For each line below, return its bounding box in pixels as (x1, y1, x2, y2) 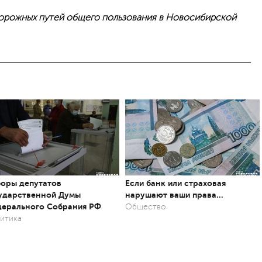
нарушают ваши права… (125, 190, 223, 199)
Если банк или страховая (125, 178, 226, 188)
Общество (125, 202, 166, 211)
